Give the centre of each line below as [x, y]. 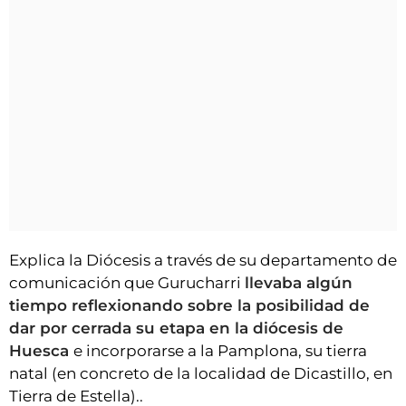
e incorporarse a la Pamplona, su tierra [220, 351]
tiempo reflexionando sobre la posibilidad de [189, 306]
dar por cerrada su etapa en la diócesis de [176, 329]
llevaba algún [299, 283]
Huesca [41, 351]
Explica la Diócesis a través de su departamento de [203, 261]
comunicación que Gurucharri [127, 283]
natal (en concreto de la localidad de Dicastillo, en [201, 374]
